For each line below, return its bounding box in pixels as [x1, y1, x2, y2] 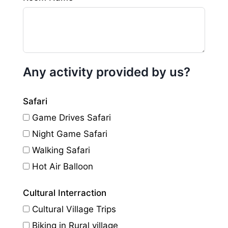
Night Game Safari [32, 128, 107, 139]
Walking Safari [32, 145, 90, 155]
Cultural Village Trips [32, 204, 116, 214]
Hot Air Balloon [32, 161, 93, 172]
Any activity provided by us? [23, 64, 190, 79]
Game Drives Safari [32, 112, 111, 123]
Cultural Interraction [23, 187, 106, 198]
